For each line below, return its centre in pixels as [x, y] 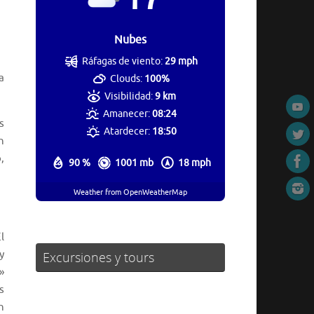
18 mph [194, 163]
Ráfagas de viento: [123, 62]
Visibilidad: [128, 97]
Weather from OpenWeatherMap [130, 192]
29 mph [182, 62]
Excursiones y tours [98, 258]
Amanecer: [127, 114]
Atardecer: [127, 132]
